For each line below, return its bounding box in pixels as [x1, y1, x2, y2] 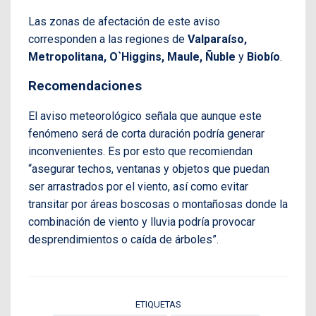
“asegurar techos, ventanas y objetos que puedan [28, 162, 269, 176]
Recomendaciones [28, 78, 142, 95]
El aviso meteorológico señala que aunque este [28, 109, 262, 123]
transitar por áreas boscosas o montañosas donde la [28, 197, 288, 211]
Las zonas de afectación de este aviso [28, 15, 220, 29]
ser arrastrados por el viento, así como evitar [28, 179, 248, 193]
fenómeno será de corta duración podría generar [28, 126, 265, 140]
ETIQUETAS [135, 298, 181, 310]
